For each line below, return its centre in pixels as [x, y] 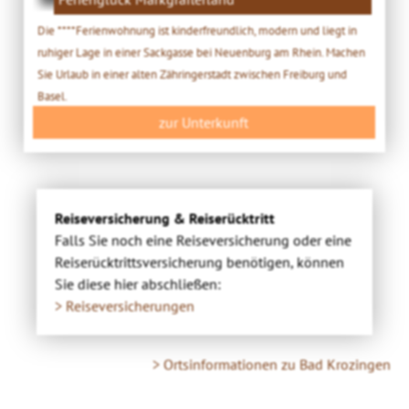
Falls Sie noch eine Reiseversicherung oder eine [204, 240]
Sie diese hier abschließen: [138, 283]
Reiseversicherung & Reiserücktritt [165, 218]
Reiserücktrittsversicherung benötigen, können [200, 262]
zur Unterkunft [204, 122]
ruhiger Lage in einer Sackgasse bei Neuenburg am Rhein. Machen [202, 52]
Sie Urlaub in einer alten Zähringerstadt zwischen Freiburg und [193, 73]
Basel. [53, 95]
